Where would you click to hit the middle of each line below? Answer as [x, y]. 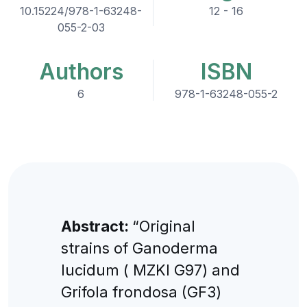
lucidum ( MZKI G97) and [150, 270]
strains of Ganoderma [139, 248]
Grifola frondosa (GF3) [141, 292]
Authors [81, 72]
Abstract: [96, 226]
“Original [163, 226]
